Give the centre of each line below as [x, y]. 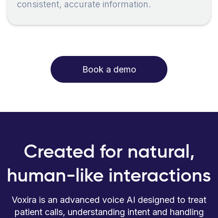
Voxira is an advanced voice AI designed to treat [109, 200]
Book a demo [109, 70]
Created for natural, [109, 153]
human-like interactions [109, 177]
